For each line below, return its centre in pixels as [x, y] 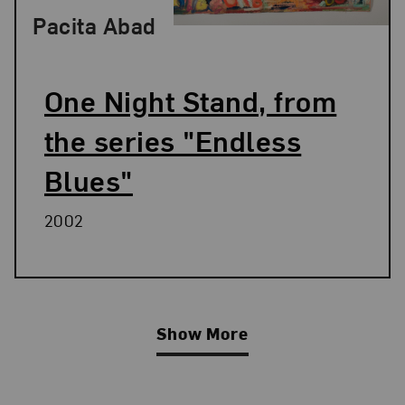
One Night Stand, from [190, 100]
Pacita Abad [94, 25]
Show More [202, 333]
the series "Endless [173, 140]
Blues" [88, 179]
